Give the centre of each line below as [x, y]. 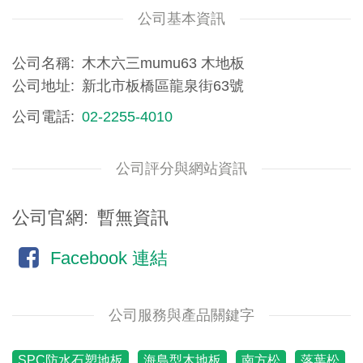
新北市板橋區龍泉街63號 [163, 86]
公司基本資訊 [181, 19]
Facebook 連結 [109, 258]
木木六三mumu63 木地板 [163, 63]
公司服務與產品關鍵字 [181, 315]
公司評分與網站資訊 [181, 169]
